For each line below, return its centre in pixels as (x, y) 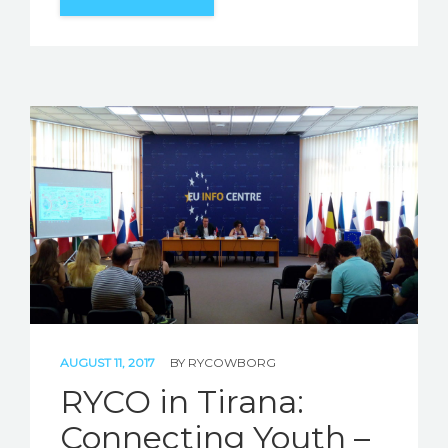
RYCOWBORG (232, 362)
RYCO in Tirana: (182, 401)
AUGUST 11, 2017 (109, 362)
